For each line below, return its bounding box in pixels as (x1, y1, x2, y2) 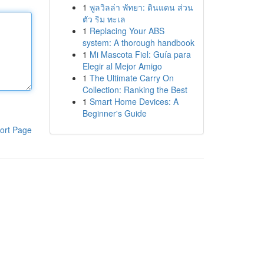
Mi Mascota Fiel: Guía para (89, 48, 191, 60)
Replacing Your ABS (89, 25, 164, 37)
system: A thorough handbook (82, 37, 194, 48)
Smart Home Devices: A (89, 95, 179, 107)
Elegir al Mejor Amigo (82, 60, 162, 72)
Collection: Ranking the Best (82, 84, 187, 95)
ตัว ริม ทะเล (82, 13, 126, 25)
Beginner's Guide (82, 107, 147, 119)
